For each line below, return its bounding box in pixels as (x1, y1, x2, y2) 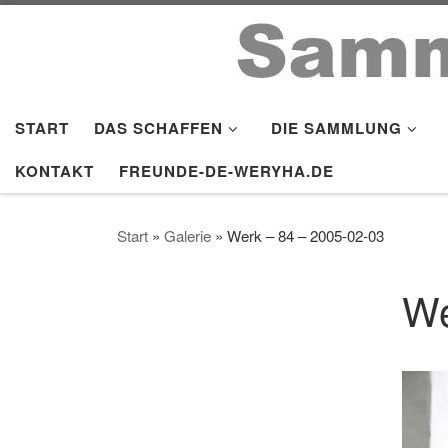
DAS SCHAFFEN (94, 116, 223, 139)
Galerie (164, 224, 211, 246)
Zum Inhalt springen (27, 19, 179, 42)
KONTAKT (15, 159, 94, 182)
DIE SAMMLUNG (270, 116, 402, 139)
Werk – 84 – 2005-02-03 (227, 224, 384, 246)
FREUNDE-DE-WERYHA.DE (119, 159, 334, 182)
